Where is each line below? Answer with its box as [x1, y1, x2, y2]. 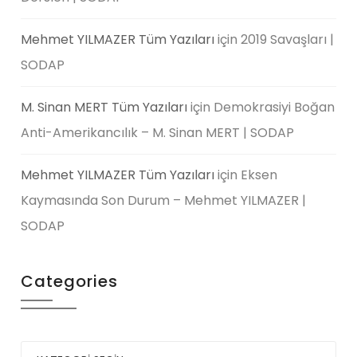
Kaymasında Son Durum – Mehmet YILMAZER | [21, 190, 307, 210]
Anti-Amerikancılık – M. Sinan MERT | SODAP [21, 123, 295, 142]
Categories [21, 269, 119, 292]
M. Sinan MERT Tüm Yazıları [21, 97, 188, 116]
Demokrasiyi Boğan [214, 97, 335, 116]
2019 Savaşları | [241, 29, 335, 49]
